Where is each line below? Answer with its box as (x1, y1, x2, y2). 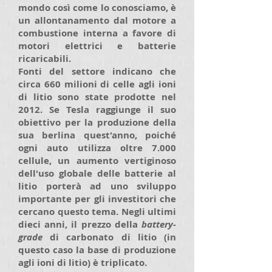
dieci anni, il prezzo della (18, 218, 141, 231)
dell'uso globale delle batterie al (18, 167, 176, 180)
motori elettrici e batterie (18, 39, 176, 52)
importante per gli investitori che (18, 192, 176, 205)
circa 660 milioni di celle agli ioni (18, 78, 176, 90)
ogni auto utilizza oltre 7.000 (18, 141, 176, 154)
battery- (141, 218, 176, 231)
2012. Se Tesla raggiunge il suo (18, 103, 176, 116)
